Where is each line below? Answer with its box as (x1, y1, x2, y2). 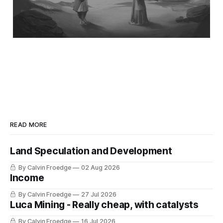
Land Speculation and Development (10, 145, 172, 157)
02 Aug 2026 (81, 164, 120, 172)
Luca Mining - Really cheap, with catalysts (10, 199, 199, 211)
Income (10, 172, 44, 184)
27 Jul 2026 (81, 191, 116, 199)
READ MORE (10, 121, 47, 129)
